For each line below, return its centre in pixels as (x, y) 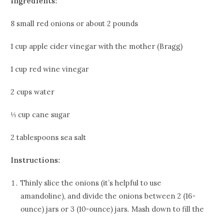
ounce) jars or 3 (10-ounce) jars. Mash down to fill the (112, 209)
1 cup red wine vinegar (50, 69)
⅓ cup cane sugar (40, 115)
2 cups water (33, 92)
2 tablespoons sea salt (49, 137)
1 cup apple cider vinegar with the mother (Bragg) (97, 46)
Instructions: (36, 160)
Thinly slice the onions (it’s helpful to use (91, 183)
